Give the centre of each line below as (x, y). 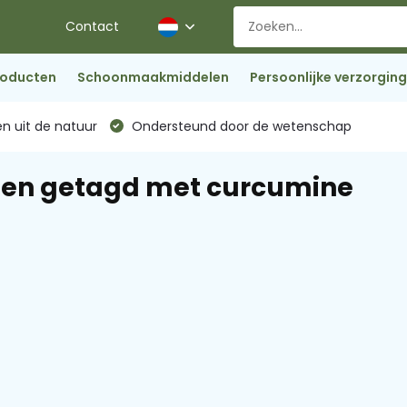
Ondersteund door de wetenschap (239, 126)
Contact (93, 26)
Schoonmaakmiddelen (153, 77)
